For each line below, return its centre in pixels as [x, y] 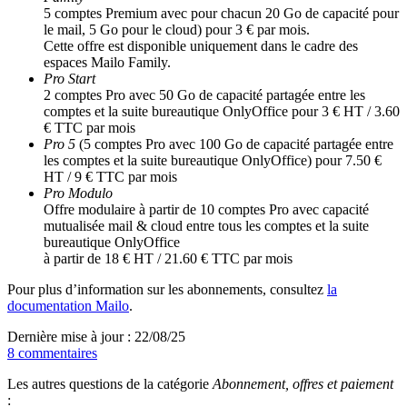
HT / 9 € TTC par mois [110, 176]
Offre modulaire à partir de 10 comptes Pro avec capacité [206, 209]
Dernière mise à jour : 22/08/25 [96, 336]
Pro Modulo [78, 193]
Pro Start [69, 78]
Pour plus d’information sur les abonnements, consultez [167, 289]
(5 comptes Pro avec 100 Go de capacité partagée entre [236, 144]
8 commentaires [52, 352]
